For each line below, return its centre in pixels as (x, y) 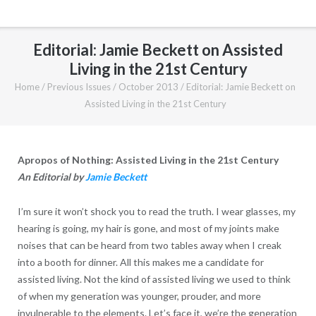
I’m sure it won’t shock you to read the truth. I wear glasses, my (156, 211)
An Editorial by (51, 176)
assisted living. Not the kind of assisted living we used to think (154, 279)
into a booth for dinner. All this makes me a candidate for (140, 262)
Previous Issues (79, 86)
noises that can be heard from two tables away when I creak (149, 245)
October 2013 (148, 86)
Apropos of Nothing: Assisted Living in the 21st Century (148, 159)
